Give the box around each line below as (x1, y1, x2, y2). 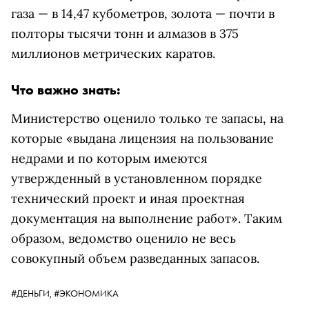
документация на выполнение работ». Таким (11, 210, 282, 226)
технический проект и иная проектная (11, 190, 245, 206)
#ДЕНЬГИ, (11, 287, 54, 299)
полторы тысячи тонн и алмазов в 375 (11, 26, 239, 41)
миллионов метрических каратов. (11, 46, 219, 61)
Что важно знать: (11, 81, 124, 99)
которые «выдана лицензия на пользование (11, 130, 274, 146)
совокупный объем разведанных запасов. (11, 250, 259, 266)
